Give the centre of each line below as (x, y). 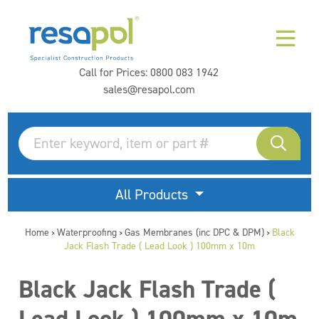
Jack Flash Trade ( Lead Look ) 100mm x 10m (159, 246)
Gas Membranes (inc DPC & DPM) (194, 232)
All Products (153, 194)
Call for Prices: (115, 72)
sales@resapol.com (149, 89)
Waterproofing (87, 232)
